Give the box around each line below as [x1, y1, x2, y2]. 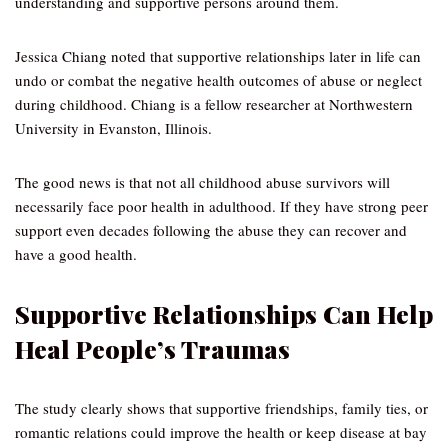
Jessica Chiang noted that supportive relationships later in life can [15, 46, 421, 66]
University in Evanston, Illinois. [15, 118, 212, 138]
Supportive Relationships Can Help [15, 297, 433, 330]
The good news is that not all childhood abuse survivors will [15, 172, 390, 192]
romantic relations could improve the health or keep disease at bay [15, 422, 427, 442]
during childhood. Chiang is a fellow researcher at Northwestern [15, 94, 413, 114]
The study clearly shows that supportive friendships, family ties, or [15, 398, 428, 418]
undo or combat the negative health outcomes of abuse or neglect [15, 70, 422, 90]
